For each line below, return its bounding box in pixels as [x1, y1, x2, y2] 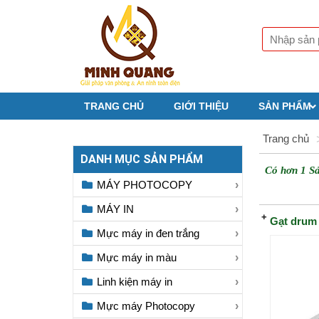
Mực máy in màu [93, 251, 177, 263]
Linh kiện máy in [93, 276, 172, 288]
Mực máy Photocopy [93, 300, 195, 312]
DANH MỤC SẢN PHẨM [80, 152, 203, 166]
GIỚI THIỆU [174, 100, 229, 112]
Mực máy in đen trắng [93, 227, 199, 239]
